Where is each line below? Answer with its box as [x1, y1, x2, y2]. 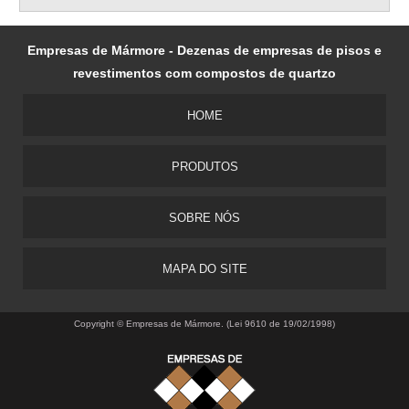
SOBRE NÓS [169, 211, 240, 225]
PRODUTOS [171, 160, 238, 173]
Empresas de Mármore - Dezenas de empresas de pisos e [27, 43, 382, 58]
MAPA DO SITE [162, 262, 247, 276]
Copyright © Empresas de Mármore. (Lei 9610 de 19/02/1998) [74, 319, 335, 329]
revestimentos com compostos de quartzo [73, 66, 336, 80]
